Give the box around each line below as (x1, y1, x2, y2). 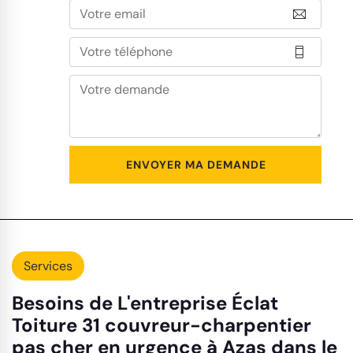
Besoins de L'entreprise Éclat (12, 291, 278, 315)
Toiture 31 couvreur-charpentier (12, 313, 311, 337)
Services (24, 258, 72, 274)
